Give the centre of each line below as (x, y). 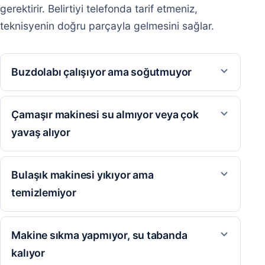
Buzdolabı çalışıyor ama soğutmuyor (102, 72)
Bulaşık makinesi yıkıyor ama (83, 175)
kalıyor (28, 253)
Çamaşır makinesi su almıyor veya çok (105, 115)
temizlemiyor (44, 193)
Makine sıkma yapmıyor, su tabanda (99, 235)
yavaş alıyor (41, 132)
